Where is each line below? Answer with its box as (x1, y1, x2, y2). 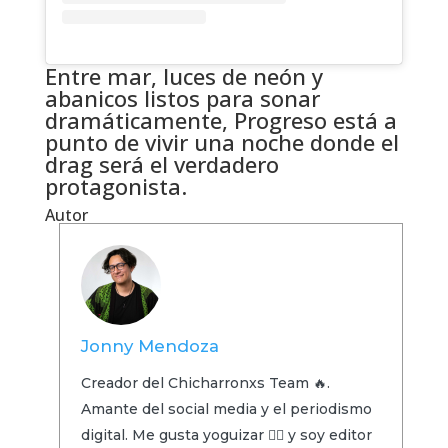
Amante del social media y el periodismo (80, 399, 372, 418)
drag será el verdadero (44, 148, 279, 179)
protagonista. (44, 170, 187, 201)
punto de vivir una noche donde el (44, 126, 399, 157)
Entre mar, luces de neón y (44, 60, 323, 91)
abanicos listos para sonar (44, 82, 320, 113)
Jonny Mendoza (80, 335, 219, 356)
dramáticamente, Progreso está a (44, 104, 397, 135)
